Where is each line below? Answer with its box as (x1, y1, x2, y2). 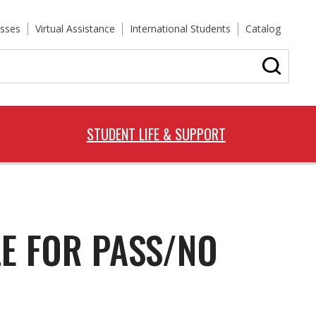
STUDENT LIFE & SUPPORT (86, 123, 226, 145)
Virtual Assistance (35, 22, 115, 35)
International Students (130, 22, 231, 35)
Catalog (245, 22, 281, 35)
